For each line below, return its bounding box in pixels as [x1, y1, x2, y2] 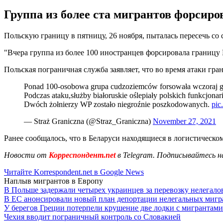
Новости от [4, 150, 47, 159]
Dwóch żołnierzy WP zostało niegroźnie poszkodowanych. [24, 100, 212, 109]
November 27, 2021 [153, 116, 216, 125]
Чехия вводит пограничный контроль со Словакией [4, 212, 181, 221]
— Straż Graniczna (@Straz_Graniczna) [24, 116, 153, 125]
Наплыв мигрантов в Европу [4, 176, 103, 185]
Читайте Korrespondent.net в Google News [4, 167, 144, 176]
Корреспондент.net [47, 150, 117, 159]
